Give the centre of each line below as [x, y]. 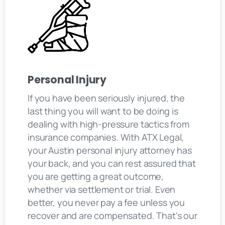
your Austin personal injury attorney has [110, 150]
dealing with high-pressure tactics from [108, 124]
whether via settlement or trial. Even [102, 189]
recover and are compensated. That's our [113, 215]
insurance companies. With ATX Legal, [106, 137]
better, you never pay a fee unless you [106, 202]
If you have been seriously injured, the [106, 98]
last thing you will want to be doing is [103, 111]
